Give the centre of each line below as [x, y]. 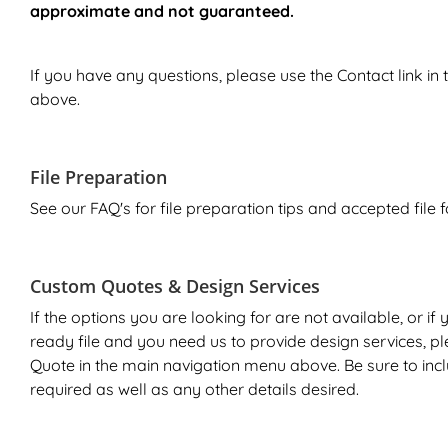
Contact [365, 74]
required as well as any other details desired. [194, 388]
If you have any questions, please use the [183, 74]
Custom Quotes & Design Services [177, 285]
